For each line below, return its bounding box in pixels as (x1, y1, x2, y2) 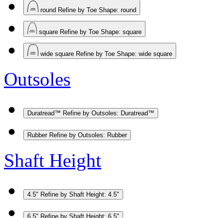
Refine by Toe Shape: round (58, 6, 136, 14)
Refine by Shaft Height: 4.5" (40, 190, 119, 198)
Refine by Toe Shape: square (60, 28, 142, 36)
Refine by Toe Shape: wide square (76, 50, 172, 57)
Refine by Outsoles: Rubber (49, 131, 127, 139)
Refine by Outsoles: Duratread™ (63, 109, 154, 117)
